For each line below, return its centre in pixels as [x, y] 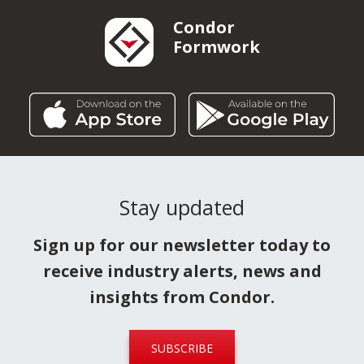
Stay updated [182, 208]
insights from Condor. [182, 297]
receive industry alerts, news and [182, 271]
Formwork [216, 46]
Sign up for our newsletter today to [182, 245]
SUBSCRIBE [182, 349]
